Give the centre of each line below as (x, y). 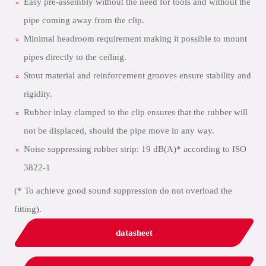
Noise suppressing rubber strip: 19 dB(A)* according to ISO (135, 149)
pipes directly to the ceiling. (75, 57)
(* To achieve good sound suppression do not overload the (123, 191)
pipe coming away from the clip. (84, 20)
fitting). (28, 209)
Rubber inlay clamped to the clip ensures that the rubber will (136, 112)
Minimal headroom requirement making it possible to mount (135, 39)
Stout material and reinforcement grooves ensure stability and (137, 75)
